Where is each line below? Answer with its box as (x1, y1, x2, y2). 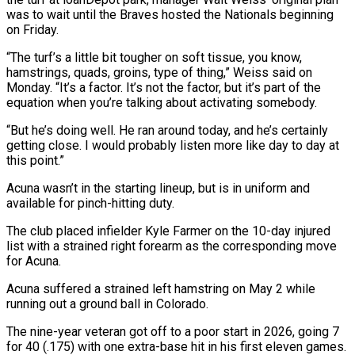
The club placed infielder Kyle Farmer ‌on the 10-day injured (6, 223, 330, 239)
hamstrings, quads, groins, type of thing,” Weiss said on (6, 64, 312, 80)
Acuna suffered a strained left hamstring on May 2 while (6, 281, 315, 296)
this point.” (6, 152, 64, 168)
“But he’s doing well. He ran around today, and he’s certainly (6, 122, 328, 138)
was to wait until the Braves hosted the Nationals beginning (6, 6, 334, 22)
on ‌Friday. (6, 21, 59, 37)
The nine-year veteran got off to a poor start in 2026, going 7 (6, 323, 339, 339)
